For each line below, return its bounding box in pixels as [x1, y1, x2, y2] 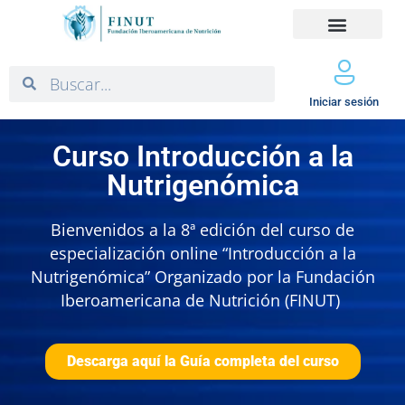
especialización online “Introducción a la [49, 242, 356, 265]
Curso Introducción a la [52, 139, 353, 174]
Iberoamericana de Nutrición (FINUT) [61, 289, 344, 312]
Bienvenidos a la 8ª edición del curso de [51, 219, 354, 241]
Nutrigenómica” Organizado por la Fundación [30, 266, 375, 288]
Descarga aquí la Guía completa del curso [66, 352, 339, 370]
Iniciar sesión [309, 95, 380, 109]
